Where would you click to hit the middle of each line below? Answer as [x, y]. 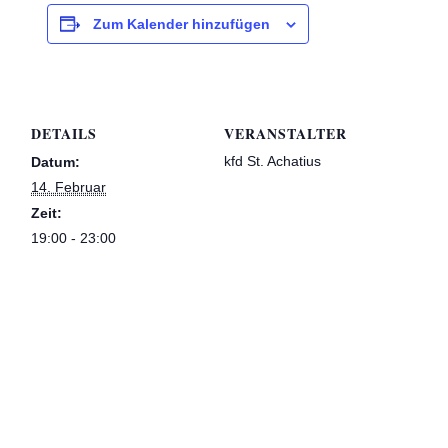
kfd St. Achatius [272, 161]
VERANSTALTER [285, 133]
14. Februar [69, 187]
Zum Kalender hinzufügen [182, 24]
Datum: [56, 162]
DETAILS [64, 133]
